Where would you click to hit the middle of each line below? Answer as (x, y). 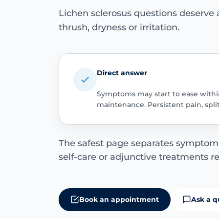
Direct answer (122, 73)
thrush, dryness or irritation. (119, 27)
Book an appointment (119, 199)
